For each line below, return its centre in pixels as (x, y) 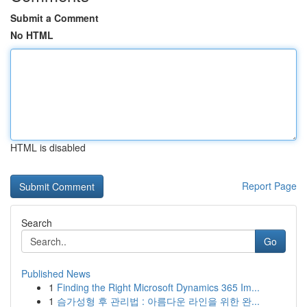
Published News (56, 273)
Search (37, 223)
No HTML (32, 35)
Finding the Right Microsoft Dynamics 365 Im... (158, 287)
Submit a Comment (54, 18)
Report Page (269, 186)
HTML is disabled (48, 147)
